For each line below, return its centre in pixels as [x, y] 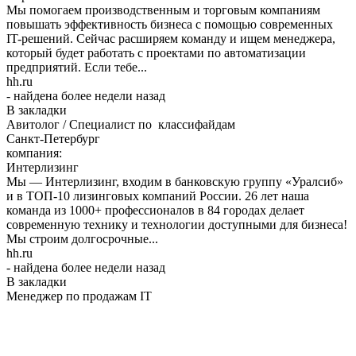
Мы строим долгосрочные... [82, 238]
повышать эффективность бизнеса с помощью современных [170, 24]
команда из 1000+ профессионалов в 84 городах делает [155, 210]
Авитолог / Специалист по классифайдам [121, 124]
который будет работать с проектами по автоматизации [156, 52]
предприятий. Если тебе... [77, 67]
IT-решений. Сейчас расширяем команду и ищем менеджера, [171, 38]
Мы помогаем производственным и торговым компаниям [163, 10]
